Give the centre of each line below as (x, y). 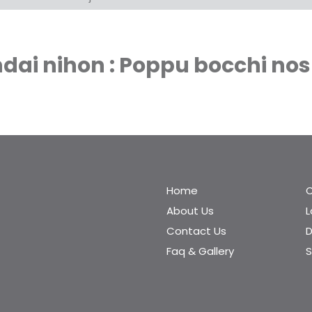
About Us (190, 211)
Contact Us (196, 231)
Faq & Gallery (200, 251)
